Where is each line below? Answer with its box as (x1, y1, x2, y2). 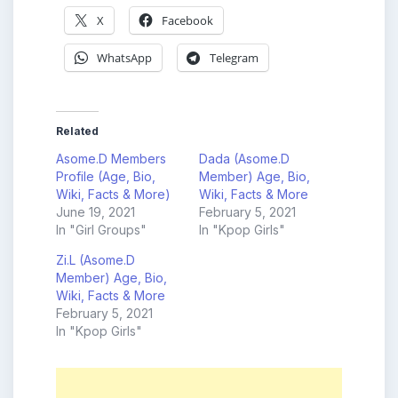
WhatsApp (97, 49, 152, 66)
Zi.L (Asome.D (56, 252, 135, 268)
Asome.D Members (56, 151, 166, 167)
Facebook (162, 12, 213, 28)
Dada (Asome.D (199, 151, 290, 167)
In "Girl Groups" (56, 222, 147, 238)
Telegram (210, 49, 259, 66)
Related (56, 124, 99, 139)
